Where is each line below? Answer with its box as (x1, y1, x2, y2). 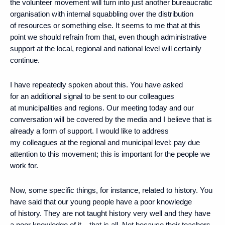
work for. (10, 161, 38, 170)
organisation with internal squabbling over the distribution (10, 9, 193, 18)
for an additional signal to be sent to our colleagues (10, 91, 174, 100)
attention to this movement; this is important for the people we (10, 149, 210, 158)
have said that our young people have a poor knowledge (10, 197, 192, 206)
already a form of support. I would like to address (10, 126, 169, 135)
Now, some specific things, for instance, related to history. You (10, 185, 212, 194)
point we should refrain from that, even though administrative (10, 32, 206, 41)
